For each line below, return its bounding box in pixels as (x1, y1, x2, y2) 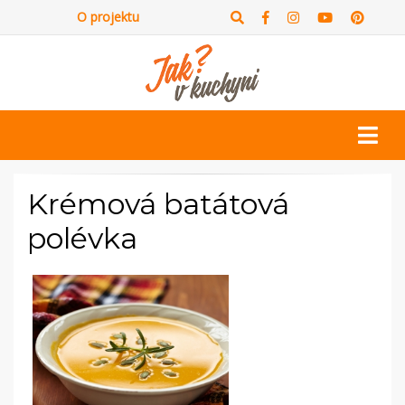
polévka (27, 221, 137, 257)
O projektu (77, 8, 139, 25)
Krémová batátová (27, 186, 289, 222)
